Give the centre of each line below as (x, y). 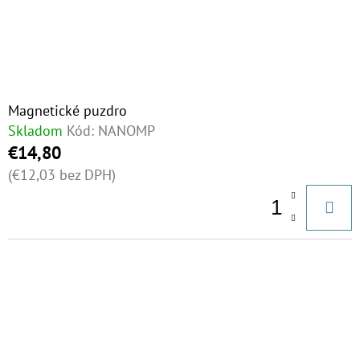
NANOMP (127, 131)
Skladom (35, 131)
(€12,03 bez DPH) (62, 175)
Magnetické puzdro (67, 110)
